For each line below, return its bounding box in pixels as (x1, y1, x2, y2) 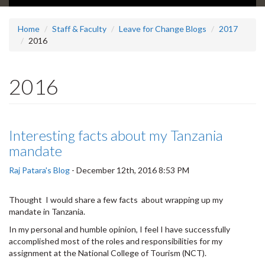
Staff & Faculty (52, 24, 106, 34)
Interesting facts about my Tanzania (9, 127, 223, 144)
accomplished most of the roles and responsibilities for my (9, 236, 222, 247)
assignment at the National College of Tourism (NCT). (9, 248, 210, 258)
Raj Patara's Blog (9, 165, 70, 176)
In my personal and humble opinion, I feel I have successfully (9, 224, 230, 235)
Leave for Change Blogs (119, 24, 206, 34)
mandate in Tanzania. (9, 206, 85, 217)
